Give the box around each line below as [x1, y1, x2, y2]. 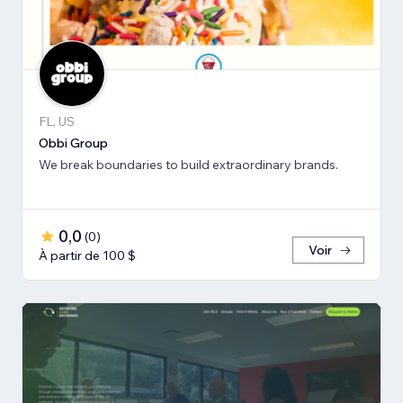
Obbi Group [39, 135, 108, 152]
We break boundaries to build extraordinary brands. [39, 157, 338, 174]
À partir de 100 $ [39, 247, 136, 264]
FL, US [39, 113, 75, 130]
